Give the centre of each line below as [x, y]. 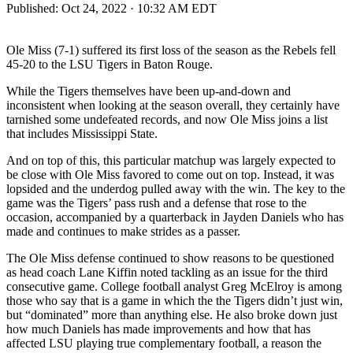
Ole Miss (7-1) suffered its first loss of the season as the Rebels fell [171, 50]
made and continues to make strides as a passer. [123, 231]
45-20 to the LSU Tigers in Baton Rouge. [110, 64]
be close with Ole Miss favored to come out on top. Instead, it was [170, 174]
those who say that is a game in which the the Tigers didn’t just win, [175, 300]
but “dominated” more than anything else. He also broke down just [172, 314]
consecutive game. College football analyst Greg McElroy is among [174, 286]
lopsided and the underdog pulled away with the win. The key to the [176, 188]
